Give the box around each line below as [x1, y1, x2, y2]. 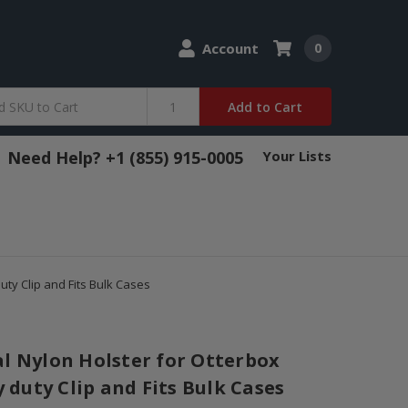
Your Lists [262, 147, 331, 166]
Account [201, 39, 259, 58]
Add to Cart [228, 97, 303, 116]
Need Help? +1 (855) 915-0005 [7, 147, 243, 169]
